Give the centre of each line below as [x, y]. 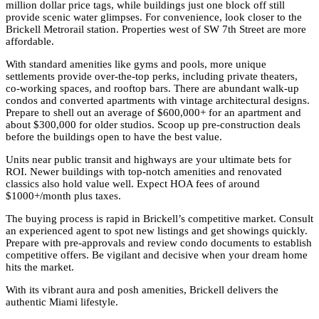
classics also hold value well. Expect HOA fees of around [133, 184]
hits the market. [40, 267]
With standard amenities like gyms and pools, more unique [136, 64]
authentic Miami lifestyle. [62, 302]
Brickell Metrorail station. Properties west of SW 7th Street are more [156, 30]
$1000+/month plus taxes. [63, 196]
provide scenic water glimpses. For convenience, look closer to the [154, 17]
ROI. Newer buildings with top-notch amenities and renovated [144, 172]
